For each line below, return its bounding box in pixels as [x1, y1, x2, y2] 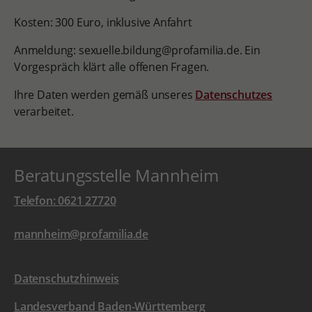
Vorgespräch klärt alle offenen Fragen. [13, 59, 210, 75]
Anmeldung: [13, 42, 77, 58]
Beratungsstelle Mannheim [13, 164, 219, 187]
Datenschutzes [195, 87, 272, 102]
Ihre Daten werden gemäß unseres [13, 87, 196, 102]
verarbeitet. [13, 104, 74, 119]
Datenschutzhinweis [13, 271, 119, 286]
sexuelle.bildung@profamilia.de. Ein [78, 42, 260, 58]
